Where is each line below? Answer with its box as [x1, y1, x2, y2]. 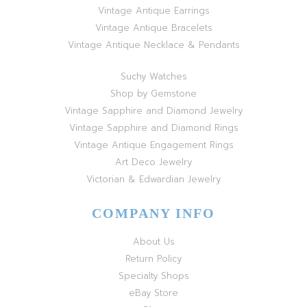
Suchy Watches [120, 69, 187, 83]
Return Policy [125, 251, 182, 265]
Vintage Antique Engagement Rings [73, 138, 234, 151]
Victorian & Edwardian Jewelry [86, 172, 221, 186]
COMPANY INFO [92, 205, 215, 221]
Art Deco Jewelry [115, 155, 192, 169]
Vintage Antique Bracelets [95, 21, 212, 34]
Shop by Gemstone [110, 86, 197, 100]
